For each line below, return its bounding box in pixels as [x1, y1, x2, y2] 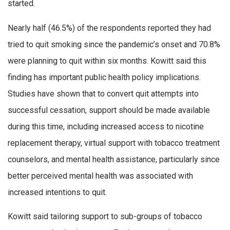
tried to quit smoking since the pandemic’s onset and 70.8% [8, 39, 220, 49]
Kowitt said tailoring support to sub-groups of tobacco [8, 212, 202, 222]
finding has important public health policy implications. [8, 72, 201, 82]
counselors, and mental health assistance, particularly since [8, 154, 220, 164]
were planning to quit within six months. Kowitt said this [8, 55, 206, 66]
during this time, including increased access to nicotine [8, 121, 204, 131]
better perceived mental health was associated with [8, 170, 193, 181]
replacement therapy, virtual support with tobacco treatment [8, 138, 220, 148]
